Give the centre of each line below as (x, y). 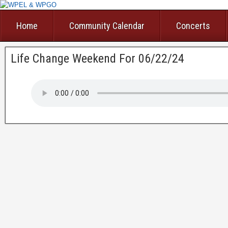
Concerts (193, 26)
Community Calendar (107, 26)
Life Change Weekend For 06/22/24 (97, 59)
